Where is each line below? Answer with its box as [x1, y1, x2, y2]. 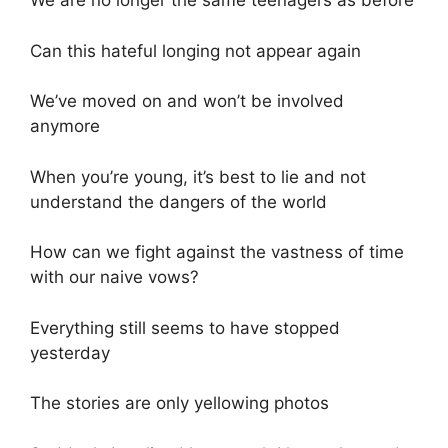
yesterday [30, 342, 110, 363]
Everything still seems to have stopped [30, 317, 340, 338]
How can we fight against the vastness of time [30, 242, 404, 263]
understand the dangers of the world [30, 191, 327, 212]
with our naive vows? [30, 267, 199, 288]
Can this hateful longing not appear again [30, 40, 361, 61]
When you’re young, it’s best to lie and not [30, 166, 366, 187]
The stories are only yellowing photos [30, 393, 329, 414]
